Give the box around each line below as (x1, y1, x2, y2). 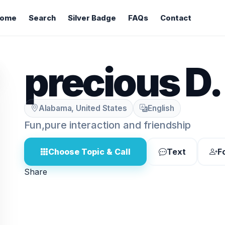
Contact (160, 14, 191, 23)
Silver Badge (67, 14, 116, 23)
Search (28, 14, 56, 23)
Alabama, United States (38, 103, 127, 113)
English (148, 103, 174, 113)
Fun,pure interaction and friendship (24, 119, 191, 131)
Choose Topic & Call (48, 147, 131, 157)
